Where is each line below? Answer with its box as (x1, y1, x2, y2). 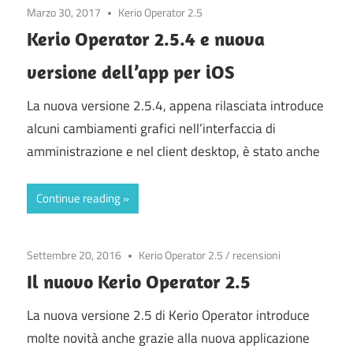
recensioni (232, 246, 281, 263)
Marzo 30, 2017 (27, 3, 101, 20)
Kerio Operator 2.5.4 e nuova (27, 26, 265, 50)
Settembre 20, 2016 (27, 246, 121, 263)
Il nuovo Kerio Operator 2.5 (27, 269, 251, 293)
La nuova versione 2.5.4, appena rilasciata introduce (27, 95, 324, 117)
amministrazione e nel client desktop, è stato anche (27, 141, 320, 162)
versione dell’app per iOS (27, 59, 235, 84)
